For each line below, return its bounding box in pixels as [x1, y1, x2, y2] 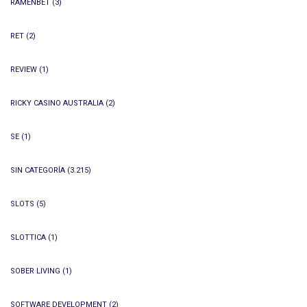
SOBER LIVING [10, 267, 60, 275]
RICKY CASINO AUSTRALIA [10, 99, 103, 108]
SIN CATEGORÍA [10, 166, 65, 175]
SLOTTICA [10, 233, 46, 242]
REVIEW [10, 65, 37, 74]
